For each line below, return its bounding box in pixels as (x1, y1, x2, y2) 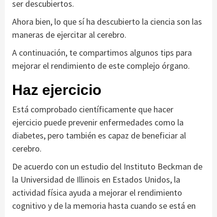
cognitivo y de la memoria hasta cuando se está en (12, 200, 196, 211)
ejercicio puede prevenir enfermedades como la (12, 116, 184, 128)
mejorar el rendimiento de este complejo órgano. (12, 60, 190, 71)
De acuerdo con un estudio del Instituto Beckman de (12, 160, 202, 172)
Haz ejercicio (12, 81, 101, 98)
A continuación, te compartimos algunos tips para (12, 46, 192, 58)
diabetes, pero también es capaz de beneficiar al (12, 129, 186, 141)
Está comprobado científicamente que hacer (12, 103, 173, 115)
